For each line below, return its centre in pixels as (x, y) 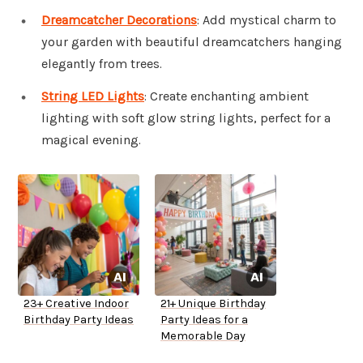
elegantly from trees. (102, 64)
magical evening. (91, 140)
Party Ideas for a (204, 320)
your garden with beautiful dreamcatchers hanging (192, 42)
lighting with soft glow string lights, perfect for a (186, 118)
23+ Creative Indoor (76, 304)
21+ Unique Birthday (213, 304)
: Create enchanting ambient (226, 96)
